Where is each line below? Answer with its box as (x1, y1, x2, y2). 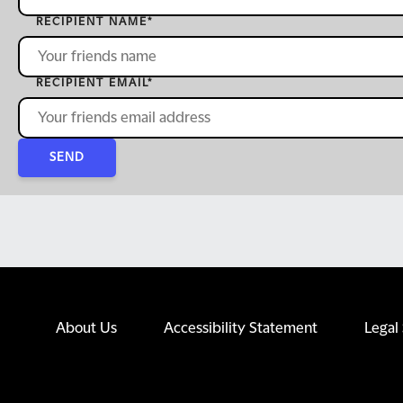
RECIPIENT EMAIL (36, 76, 148, 89)
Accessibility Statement (164, 320, 318, 336)
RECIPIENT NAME (36, 15, 148, 28)
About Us (56, 320, 117, 336)
